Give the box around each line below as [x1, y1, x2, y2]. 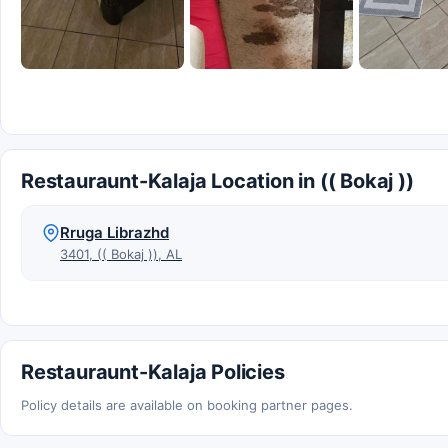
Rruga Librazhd [60, 223, 169, 243]
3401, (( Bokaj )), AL [60, 246, 182, 263]
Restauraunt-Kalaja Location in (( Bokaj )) [21, 169, 414, 194]
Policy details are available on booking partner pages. [21, 397, 353, 414]
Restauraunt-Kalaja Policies [21, 360, 285, 385]
